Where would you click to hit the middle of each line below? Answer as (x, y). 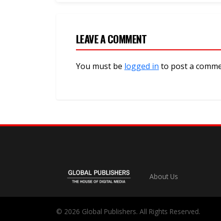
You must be (100, 66)
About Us (164, 177)
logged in (142, 66)
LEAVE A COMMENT (111, 39)
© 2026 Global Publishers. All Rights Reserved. (128, 212)
